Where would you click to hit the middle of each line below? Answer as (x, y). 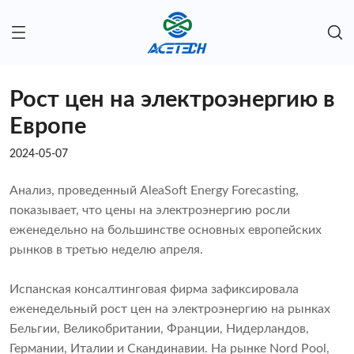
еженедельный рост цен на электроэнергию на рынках (170, 309)
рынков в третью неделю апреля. (106, 250)
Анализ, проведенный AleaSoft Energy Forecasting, (154, 191)
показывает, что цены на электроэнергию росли (150, 211)
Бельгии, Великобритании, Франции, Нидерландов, (159, 329)
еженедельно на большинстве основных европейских (166, 230)
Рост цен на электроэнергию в (172, 100)
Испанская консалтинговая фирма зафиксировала (154, 290)
